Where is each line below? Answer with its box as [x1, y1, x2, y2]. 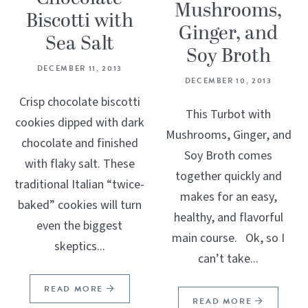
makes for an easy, [179, 188, 277, 206]
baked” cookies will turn [17, 196, 142, 214]
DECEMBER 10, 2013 [184, 74, 272, 87]
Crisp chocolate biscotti [19, 93, 140, 111]
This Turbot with [186, 105, 272, 123]
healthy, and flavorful [173, 208, 283, 226]
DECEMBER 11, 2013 [36, 62, 122, 74]
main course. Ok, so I [172, 229, 285, 247]
